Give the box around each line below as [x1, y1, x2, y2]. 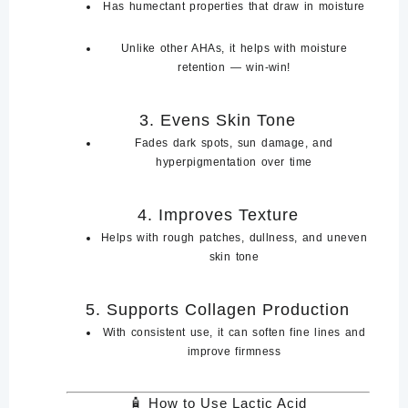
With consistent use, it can [102, 325, 253, 339]
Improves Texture [158, 205, 299, 224]
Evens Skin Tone [160, 110, 296, 129]
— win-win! [225, 60, 291, 74]
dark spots [172, 136, 229, 149]
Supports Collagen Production [107, 300, 350, 319]
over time [256, 155, 312, 168]
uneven [327, 230, 368, 244]
